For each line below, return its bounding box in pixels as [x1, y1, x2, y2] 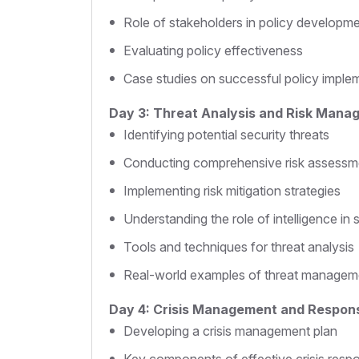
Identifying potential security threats [123, 127, 329, 143]
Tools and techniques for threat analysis [123, 239, 354, 256]
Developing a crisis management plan [123, 323, 337, 340]
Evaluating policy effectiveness [123, 42, 303, 59]
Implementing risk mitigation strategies [123, 183, 341, 200]
